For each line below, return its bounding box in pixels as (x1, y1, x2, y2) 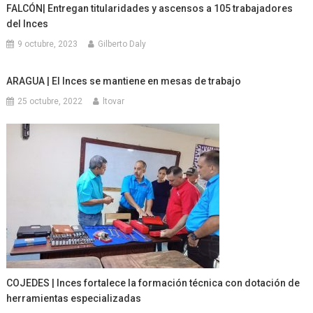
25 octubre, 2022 (17, 96, 83, 106)
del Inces (6, 17, 49, 29)
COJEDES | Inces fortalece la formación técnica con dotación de (6, 277, 300, 289)
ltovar (103, 96, 125, 106)
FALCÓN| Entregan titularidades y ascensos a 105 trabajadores (6, 2, 293, 14)
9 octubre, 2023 (17, 38, 78, 49)
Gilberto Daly (98, 38, 147, 49)
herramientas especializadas (6, 292, 142, 304)
